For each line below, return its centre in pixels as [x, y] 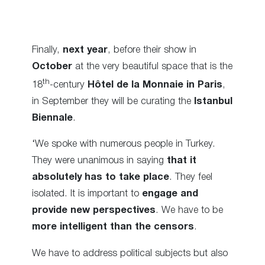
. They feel [191, 177]
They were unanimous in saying [99, 161]
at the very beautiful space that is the [152, 66]
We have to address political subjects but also [130, 253]
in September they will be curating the [113, 102]
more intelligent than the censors [113, 227]
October [52, 66]
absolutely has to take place [101, 177]
